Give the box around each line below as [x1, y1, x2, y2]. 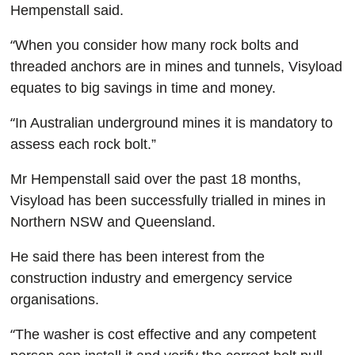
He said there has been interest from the [10, 249, 265, 265]
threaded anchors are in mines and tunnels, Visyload [10, 59, 342, 74]
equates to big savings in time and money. [10, 80, 276, 96]
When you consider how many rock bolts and [14, 37, 299, 53]
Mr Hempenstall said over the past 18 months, [10, 171, 301, 187]
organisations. [10, 292, 107, 307]
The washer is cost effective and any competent [14, 326, 316, 342]
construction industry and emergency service [10, 270, 292, 286]
